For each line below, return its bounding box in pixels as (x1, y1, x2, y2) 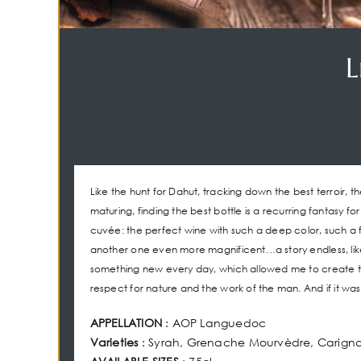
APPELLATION (89, 315, 162, 330)
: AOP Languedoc (161, 315, 267, 330)
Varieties (89, 334, 139, 350)
